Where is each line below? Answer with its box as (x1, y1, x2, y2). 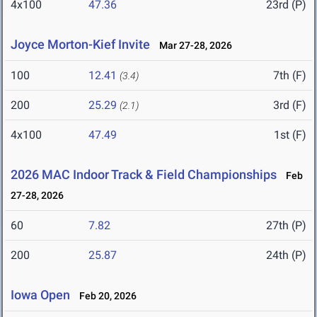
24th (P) (266, 248, 306, 263)
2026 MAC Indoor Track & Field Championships (11, 167, 277, 183)
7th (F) (273, 69, 306, 83)
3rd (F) (273, 98, 306, 113)
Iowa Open (11, 287, 73, 303)
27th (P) (266, 219, 306, 233)
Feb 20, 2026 (73, 290, 137, 302)
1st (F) (274, 128, 306, 142)
